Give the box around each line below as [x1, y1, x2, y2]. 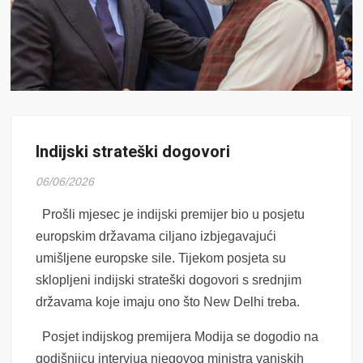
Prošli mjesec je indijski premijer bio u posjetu [36, 207, 305, 222]
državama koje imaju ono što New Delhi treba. [36, 295, 301, 310]
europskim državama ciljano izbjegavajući [36, 229, 277, 244]
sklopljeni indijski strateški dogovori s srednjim [36, 273, 302, 288]
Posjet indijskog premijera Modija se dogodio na [36, 330, 319, 344]
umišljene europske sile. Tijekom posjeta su [36, 251, 287, 266]
